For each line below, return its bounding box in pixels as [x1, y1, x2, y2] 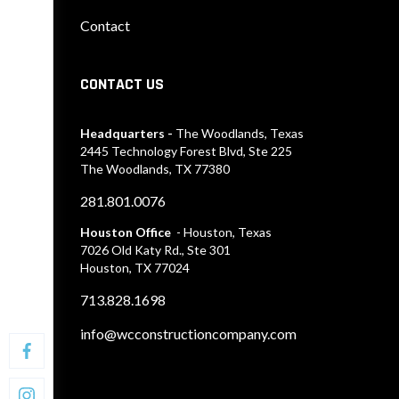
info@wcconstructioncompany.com [80, 325, 297, 343]
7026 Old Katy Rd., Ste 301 [80, 242, 231, 258]
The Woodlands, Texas [175, 126, 304, 142]
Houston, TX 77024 [80, 260, 190, 276]
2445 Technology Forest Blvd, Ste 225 [80, 143, 292, 159]
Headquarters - [80, 126, 175, 142]
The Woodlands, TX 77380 [80, 161, 230, 177]
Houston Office [80, 224, 176, 240]
